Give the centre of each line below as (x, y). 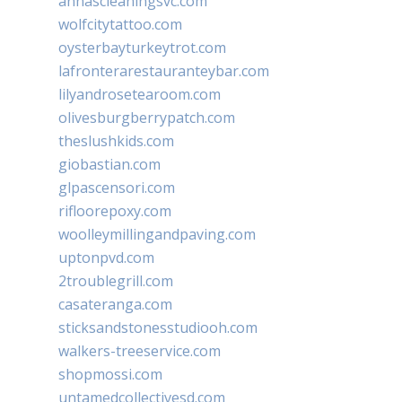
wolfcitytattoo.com (120, 24)
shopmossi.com (110, 374)
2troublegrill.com (116, 280)
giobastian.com (109, 164)
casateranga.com (115, 304)
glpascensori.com (117, 187)
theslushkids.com (116, 140)
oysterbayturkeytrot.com (142, 47)
